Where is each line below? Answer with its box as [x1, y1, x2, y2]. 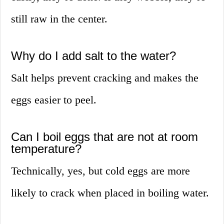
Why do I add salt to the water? [11, 49, 176, 63]
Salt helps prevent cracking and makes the [11, 71, 199, 84]
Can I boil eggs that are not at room [11, 130, 198, 144]
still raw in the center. [11, 12, 108, 25]
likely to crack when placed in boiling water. [11, 186, 209, 199]
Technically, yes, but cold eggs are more [11, 164, 190, 177]
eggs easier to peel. [11, 93, 97, 106]
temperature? [11, 142, 82, 156]
